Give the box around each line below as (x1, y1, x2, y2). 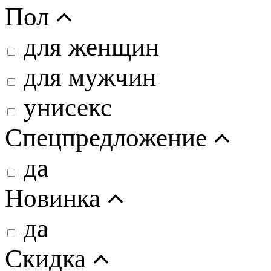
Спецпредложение (5, 123, 214, 152)
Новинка (5, 183, 107, 213)
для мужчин (24, 62, 156, 92)
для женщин (24, 32, 159, 62)
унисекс (24, 93, 112, 122)
